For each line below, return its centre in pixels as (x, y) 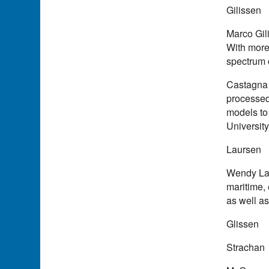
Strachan (246, 247)
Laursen (244, 149)
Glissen (243, 223)
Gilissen (244, 10)
